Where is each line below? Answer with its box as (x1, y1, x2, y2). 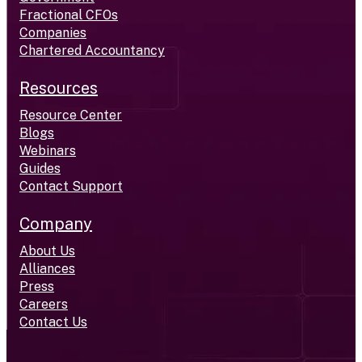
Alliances (19, 260, 75, 276)
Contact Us (19, 314, 87, 330)
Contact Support (19, 178, 123, 194)
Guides (19, 160, 61, 176)
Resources (19, 78, 98, 98)
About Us (19, 242, 75, 259)
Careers (19, 296, 68, 312)
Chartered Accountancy (19, 42, 165, 58)
